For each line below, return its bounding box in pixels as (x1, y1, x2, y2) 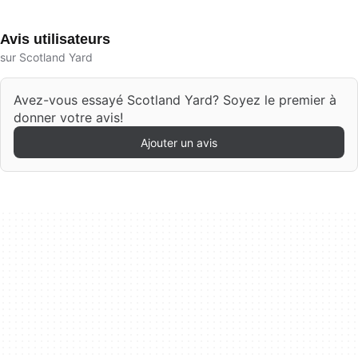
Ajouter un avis (141, 135, 217, 149)
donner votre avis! (14, 109, 123, 125)
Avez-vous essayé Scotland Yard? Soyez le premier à (14, 92, 336, 108)
